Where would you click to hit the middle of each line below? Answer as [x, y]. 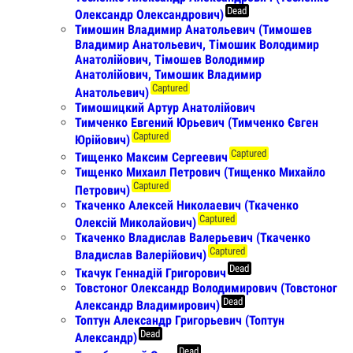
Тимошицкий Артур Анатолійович [165, 107]
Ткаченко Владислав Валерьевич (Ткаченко [193, 237]
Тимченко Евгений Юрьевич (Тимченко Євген [197, 122]
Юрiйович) [102, 139]
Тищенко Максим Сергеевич [151, 158]
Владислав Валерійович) [141, 255]
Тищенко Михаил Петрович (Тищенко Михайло [200, 173]
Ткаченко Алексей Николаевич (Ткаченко [187, 205]
